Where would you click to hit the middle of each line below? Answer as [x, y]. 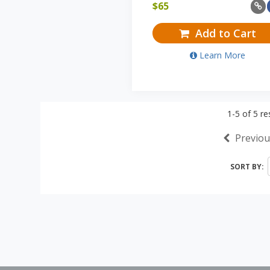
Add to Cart [224, 33]
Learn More [222, 55]
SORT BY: [247, 166]
